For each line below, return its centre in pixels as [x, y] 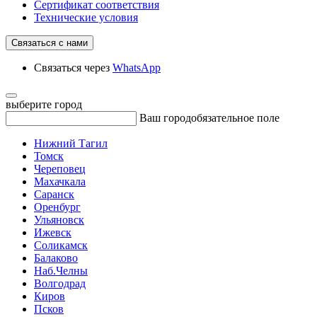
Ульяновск [59, 220]
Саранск [54, 194]
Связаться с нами [77, 43]
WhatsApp [137, 68]
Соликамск [61, 245]
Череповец [60, 169]
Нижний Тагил [71, 143]
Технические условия [86, 17]
